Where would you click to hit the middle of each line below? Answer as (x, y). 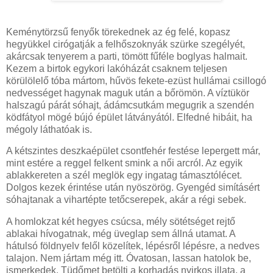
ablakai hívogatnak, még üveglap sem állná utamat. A (121, 234)
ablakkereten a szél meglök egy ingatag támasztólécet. (124, 175)
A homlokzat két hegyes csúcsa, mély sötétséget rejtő (121, 222)
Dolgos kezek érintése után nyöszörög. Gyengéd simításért (133, 188)
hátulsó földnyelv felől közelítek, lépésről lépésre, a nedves (133, 246)
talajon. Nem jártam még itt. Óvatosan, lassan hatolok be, (129, 258)
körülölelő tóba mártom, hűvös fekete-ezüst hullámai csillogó (136, 80)
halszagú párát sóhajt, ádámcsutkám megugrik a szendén (130, 105)
